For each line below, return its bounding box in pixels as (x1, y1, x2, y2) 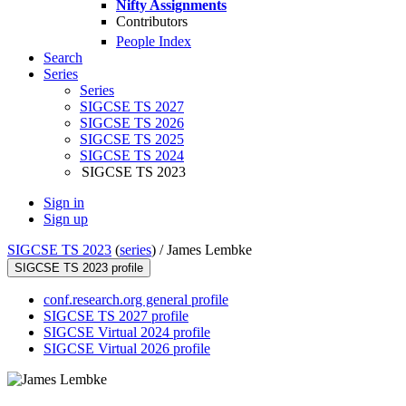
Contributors (116, 14, 188, 29)
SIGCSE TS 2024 (80, 148, 184, 164)
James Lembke (167, 242, 252, 258)
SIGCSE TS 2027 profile (43, 308, 188, 324)
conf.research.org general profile (43, 292, 228, 308)
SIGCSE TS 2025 (80, 131, 184, 148)
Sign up (43, 211, 88, 227)
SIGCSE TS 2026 (80, 115, 184, 131)
